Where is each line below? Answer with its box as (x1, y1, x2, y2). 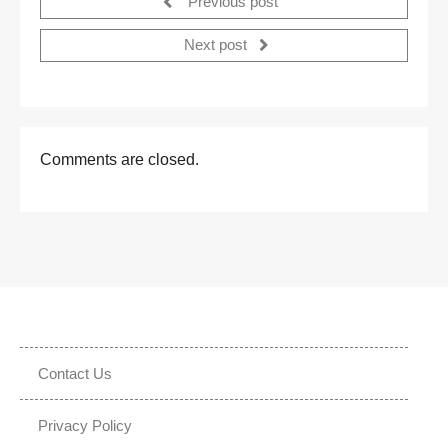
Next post (184, 36, 251, 53)
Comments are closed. (40, 150, 199, 168)
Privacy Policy (38, 416, 132, 434)
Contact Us (38, 364, 112, 382)
